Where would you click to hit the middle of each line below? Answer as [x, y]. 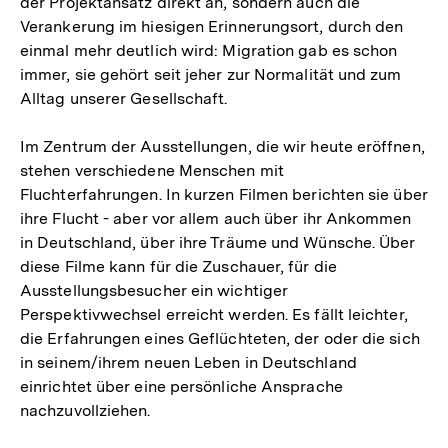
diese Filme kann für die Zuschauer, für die [178, 266]
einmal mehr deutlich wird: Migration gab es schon [209, 50]
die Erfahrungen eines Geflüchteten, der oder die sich [220, 338]
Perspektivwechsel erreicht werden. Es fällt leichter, [214, 314]
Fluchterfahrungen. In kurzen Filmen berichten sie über [224, 194]
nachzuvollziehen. [85, 410]
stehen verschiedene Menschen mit [152, 170]
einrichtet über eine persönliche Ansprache [181, 386]
